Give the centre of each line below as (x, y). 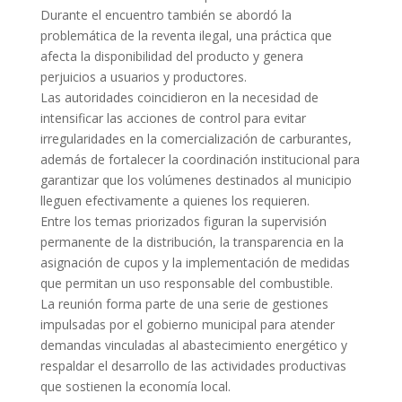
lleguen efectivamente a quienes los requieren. (175, 201)
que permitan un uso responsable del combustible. (186, 283)
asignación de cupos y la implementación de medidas (195, 262)
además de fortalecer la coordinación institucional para (200, 159)
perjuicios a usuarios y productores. (143, 77)
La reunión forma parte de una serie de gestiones (184, 304)
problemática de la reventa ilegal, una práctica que (186, 35)
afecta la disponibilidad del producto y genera (171, 56)
